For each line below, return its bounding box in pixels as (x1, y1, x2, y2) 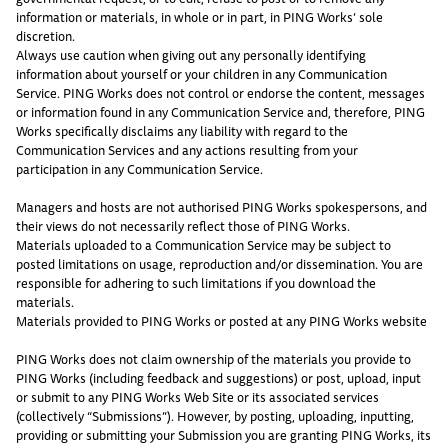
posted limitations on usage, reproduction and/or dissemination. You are (16, 254, 423, 275)
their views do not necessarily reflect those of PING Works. (16, 216, 350, 237)
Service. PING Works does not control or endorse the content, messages (16, 83, 425, 104)
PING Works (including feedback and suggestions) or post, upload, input (16, 368, 421, 389)
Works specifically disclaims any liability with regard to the (16, 121, 348, 142)
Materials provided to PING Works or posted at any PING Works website (16, 311, 427, 332)
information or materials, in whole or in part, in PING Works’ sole (16, 7, 383, 28)
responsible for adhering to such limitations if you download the (16, 273, 376, 294)
